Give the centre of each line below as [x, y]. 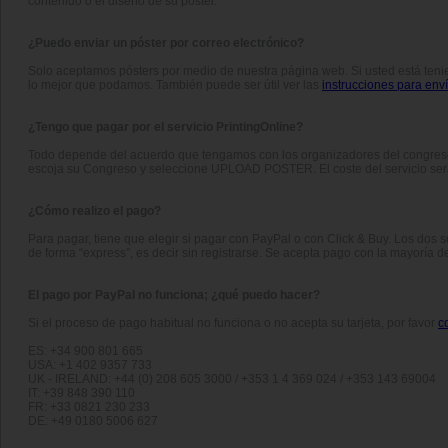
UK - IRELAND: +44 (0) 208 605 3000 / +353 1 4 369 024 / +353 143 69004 [232, 378]
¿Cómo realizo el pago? [94, 210]
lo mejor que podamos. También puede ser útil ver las [175, 84]
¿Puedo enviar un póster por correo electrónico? [166, 42]
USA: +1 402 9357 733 [90, 364]
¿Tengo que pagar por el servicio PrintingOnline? [165, 126]
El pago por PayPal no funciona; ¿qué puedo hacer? [174, 294]
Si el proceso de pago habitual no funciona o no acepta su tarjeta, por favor [233, 322]
